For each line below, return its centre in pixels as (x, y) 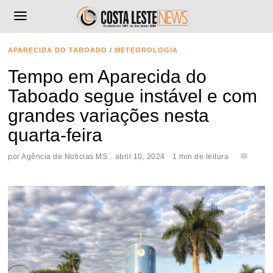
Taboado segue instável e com (133, 96)
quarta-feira (55, 135)
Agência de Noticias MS (65, 156)
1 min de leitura (201, 156)
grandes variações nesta (109, 115)
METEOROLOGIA (147, 50)
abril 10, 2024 (140, 156)
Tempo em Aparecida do (108, 76)
